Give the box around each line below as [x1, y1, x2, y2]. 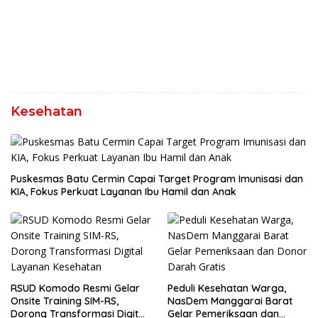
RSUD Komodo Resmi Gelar [11, 281, 140, 295]
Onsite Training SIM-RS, [11, 294, 119, 307]
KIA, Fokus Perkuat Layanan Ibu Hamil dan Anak [11, 185, 236, 198]
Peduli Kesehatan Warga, [168, 281, 286, 295]
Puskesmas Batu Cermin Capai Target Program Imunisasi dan [11, 172, 303, 185]
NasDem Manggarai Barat [168, 294, 292, 307]
